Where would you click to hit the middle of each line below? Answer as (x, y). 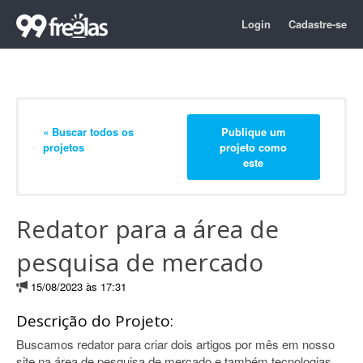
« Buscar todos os (88, 131)
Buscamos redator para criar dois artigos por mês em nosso (175, 344)
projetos (64, 147)
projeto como (254, 147)
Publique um (253, 131)
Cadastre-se (318, 24)
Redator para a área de (147, 229)
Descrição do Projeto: (95, 321)
